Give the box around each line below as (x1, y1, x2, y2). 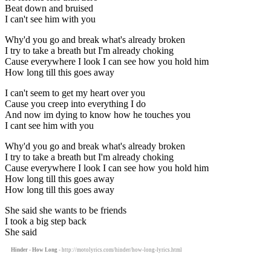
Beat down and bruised (5, 2, 93, 13)
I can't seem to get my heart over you (5, 87, 145, 98)
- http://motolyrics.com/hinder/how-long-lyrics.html (57, 246, 182, 253)
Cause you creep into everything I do (5, 98, 146, 109)
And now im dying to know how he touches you (5, 109, 191, 120)
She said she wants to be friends (5, 204, 126, 215)
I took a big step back (5, 215, 87, 226)
